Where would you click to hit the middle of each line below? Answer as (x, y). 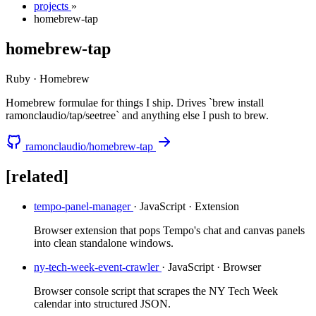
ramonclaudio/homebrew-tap (89, 146)
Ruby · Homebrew (48, 78)
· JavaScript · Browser (211, 267)
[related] (37, 176)
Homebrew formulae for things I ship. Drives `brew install (135, 102)
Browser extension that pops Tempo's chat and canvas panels (169, 230)
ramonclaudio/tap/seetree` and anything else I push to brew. (137, 115)
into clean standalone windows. (104, 243)
